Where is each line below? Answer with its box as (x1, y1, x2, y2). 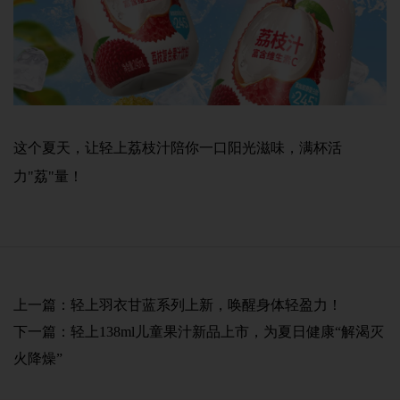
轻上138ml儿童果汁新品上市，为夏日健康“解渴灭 (71, 324, 384, 340)
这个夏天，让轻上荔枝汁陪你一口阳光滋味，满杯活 (13, 140, 342, 156)
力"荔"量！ (13, 169, 83, 185)
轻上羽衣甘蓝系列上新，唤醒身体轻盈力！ (71, 297, 342, 313)
